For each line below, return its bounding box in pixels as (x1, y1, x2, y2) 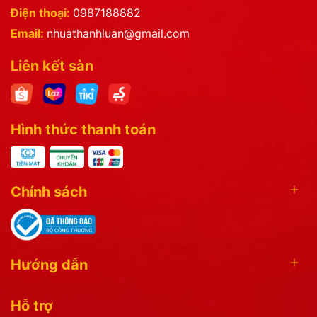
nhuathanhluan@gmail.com (47, 25, 190, 40)
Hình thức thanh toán (11, 120, 156, 138)
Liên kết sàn (11, 57, 93, 74)
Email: (11, 25, 47, 40)
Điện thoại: (11, 5, 73, 20)
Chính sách (11, 183, 87, 200)
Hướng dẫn (11, 256, 88, 274)
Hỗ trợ (11, 297, 53, 315)
